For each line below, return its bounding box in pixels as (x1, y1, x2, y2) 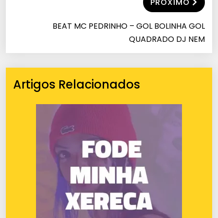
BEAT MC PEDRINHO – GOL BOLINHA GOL (53, 20, 205, 32)
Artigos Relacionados (13, 76, 140, 92)
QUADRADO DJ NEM (129, 33, 205, 45)
